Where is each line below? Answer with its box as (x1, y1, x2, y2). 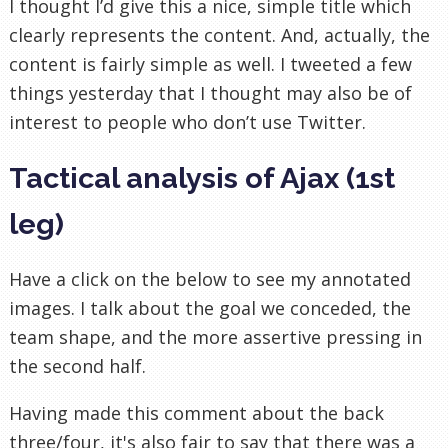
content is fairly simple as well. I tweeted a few (9, 51, 412, 76)
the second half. (9, 353, 146, 378)
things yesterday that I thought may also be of (9, 80, 412, 105)
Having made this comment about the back (9, 400, 384, 425)
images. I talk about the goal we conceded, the (9, 295, 411, 320)
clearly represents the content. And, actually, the (9, 22, 430, 47)
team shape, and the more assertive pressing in (9, 324, 422, 349)
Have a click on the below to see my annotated (9, 266, 411, 291)
